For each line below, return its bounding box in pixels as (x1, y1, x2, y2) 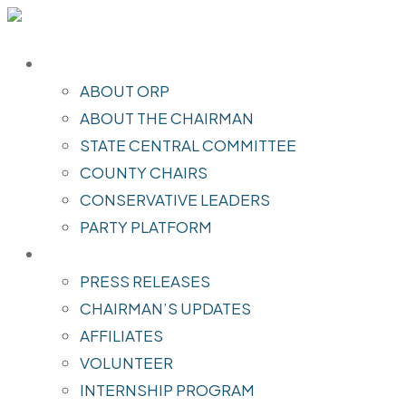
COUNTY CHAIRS (80, 162, 208, 182)
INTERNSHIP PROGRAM (80, 380, 255, 400)
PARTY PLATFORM (80, 217, 212, 237)
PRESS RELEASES (80, 271, 210, 291)
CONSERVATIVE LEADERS (80, 189, 270, 209)
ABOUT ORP (80, 81, 169, 101)
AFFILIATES (80, 325, 163, 345)
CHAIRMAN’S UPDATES (80, 298, 251, 318)
